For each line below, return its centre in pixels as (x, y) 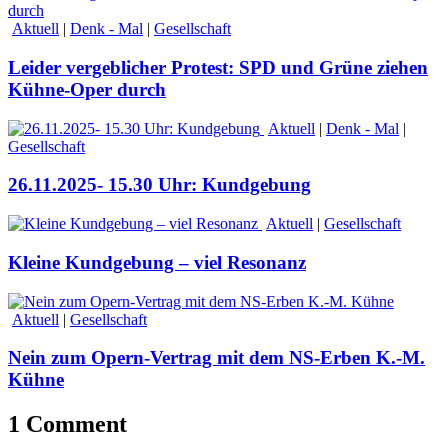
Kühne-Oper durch (87, 89)
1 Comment (67, 424)
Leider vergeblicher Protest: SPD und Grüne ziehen (218, 67)
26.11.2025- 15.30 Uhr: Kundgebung (159, 185)
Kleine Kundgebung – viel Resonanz (157, 262)
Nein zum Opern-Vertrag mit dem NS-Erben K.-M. (216, 358)
